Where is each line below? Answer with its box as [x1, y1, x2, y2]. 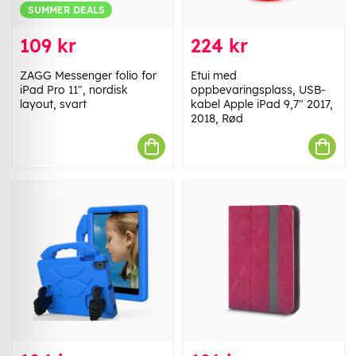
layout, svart [20, 97, 87, 112]
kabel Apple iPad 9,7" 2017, [191, 97, 333, 112]
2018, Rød [191, 111, 243, 126]
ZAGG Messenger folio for [20, 68, 157, 83]
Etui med [191, 68, 237, 83]
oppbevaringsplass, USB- [191, 83, 326, 98]
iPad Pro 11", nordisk [20, 83, 128, 98]
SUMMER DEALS [27, 4, 105, 17]
